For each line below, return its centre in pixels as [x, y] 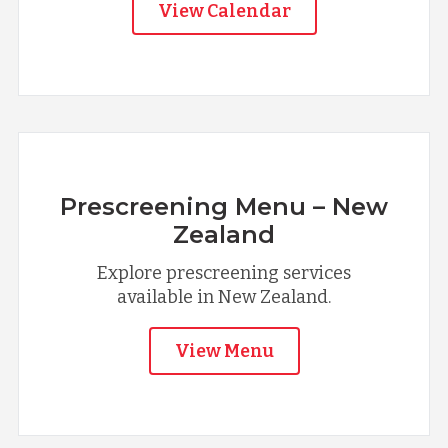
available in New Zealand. [224, 297]
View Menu [224, 351]
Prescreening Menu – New [224, 207]
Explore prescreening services [224, 273]
